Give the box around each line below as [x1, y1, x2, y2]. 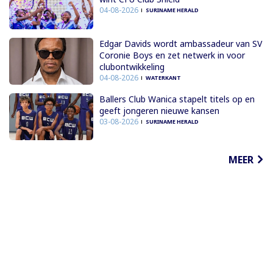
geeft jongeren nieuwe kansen [99, 105, 219, 117]
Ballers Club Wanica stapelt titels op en [99, 93, 255, 105]
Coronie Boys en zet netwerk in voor [99, 49, 245, 61]
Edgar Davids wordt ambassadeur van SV [99, 37, 262, 49]
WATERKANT [145, 73, 181, 82]
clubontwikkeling [99, 60, 165, 73]
